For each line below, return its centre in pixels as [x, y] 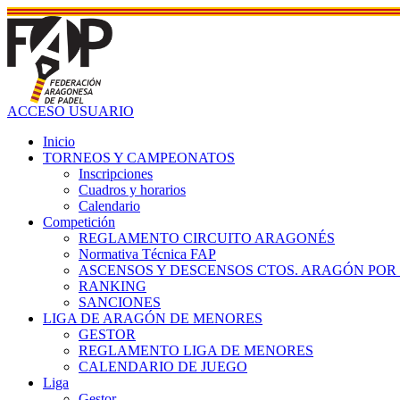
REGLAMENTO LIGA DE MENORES [196, 350]
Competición [79, 221]
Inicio [59, 141]
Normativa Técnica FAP [147, 254]
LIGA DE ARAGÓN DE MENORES [153, 318]
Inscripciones [116, 173]
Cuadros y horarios [132, 189]
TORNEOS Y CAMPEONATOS [139, 157]
